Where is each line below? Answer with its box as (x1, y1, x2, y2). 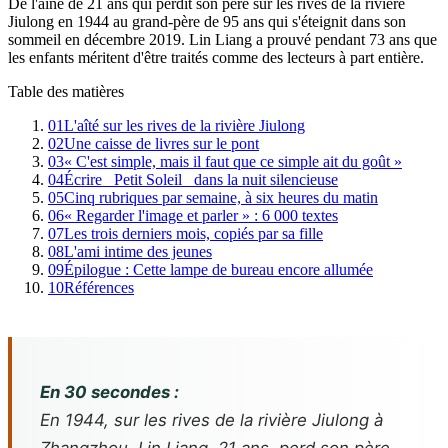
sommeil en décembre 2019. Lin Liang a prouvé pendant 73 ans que (8, 31, 437, 49)
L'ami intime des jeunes (64, 243, 212, 261)
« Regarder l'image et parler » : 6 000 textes (64, 207, 338, 225)
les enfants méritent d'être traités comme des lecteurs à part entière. (8, 49, 424, 67)
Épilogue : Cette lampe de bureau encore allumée (64, 261, 373, 279)
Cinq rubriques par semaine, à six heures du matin (64, 189, 378, 207)
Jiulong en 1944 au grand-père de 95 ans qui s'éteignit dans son (8, 13, 406, 31)
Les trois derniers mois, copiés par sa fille (64, 225, 323, 243)
